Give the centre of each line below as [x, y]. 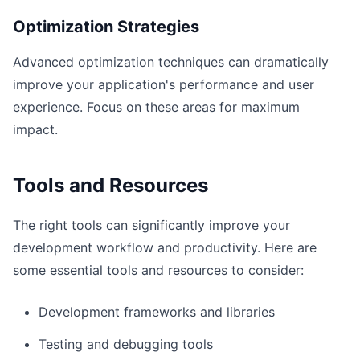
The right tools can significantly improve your [151, 225]
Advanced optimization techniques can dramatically [171, 62]
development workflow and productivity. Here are [165, 247]
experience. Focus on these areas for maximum [156, 107]
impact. [35, 129]
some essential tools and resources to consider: [158, 270]
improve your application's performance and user [164, 84]
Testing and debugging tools [126, 344]
